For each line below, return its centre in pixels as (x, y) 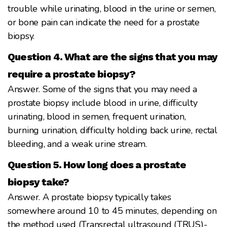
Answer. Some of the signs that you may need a (102, 89)
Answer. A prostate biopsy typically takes (89, 197)
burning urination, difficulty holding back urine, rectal (112, 130)
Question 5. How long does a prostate (97, 164)
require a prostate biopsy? (72, 74)
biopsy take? (39, 182)
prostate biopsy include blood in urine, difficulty (103, 103)
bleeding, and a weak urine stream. (77, 144)
